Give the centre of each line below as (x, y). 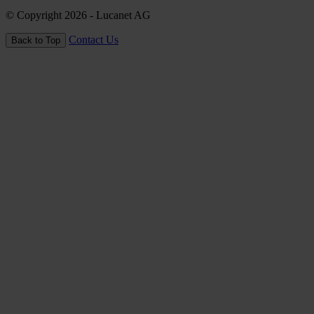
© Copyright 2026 (46, 15)
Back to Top (36, 40)
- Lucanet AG (120, 15)
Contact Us (94, 39)
